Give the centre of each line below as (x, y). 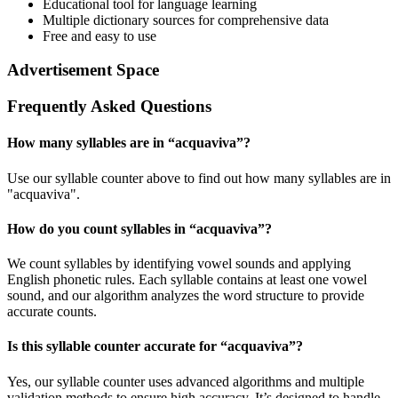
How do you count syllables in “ (102, 228)
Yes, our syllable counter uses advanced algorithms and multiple (186, 381)
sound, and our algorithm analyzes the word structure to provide (186, 296)
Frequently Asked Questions (109, 107)
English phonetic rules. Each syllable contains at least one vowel (187, 280)
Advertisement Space (83, 70)
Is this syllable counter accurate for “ (117, 346)
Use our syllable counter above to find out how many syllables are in (199, 178)
